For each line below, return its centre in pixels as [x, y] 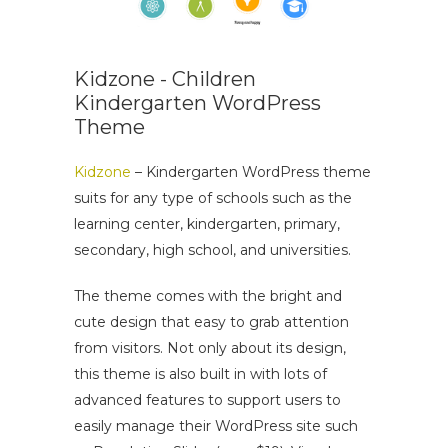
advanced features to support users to [207, 400]
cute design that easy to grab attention [211, 322]
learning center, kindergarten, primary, [207, 224]
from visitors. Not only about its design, [210, 348]
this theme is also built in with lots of [200, 374]
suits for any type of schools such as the [213, 198]
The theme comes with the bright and [208, 296]
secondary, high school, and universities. [212, 250]
